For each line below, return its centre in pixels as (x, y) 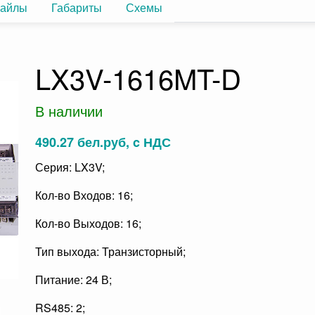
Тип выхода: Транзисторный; (110, 251)
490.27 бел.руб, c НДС (103, 142)
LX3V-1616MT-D (138, 78)
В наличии (69, 111)
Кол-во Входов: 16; (84, 195)
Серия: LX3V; (70, 167)
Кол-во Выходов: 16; (88, 223)
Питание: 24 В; (73, 279)
